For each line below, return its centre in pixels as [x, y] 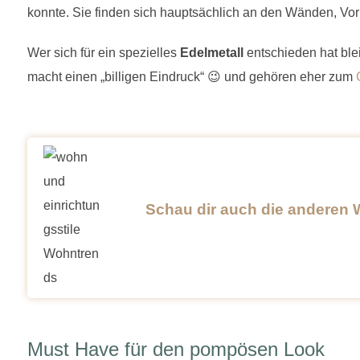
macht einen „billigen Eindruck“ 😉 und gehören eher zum [192, 76]
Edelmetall [212, 52]
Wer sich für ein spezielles [104, 52]
